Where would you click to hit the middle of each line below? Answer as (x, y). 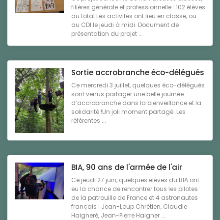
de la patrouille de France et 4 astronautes (135, 198)
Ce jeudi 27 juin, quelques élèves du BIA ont (135, 180)
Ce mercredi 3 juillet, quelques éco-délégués (138, 85)
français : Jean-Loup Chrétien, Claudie (129, 207)
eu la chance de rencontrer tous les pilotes (135, 189)
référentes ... (89, 120)
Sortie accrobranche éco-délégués (138, 72)
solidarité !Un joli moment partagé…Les (128, 111)
